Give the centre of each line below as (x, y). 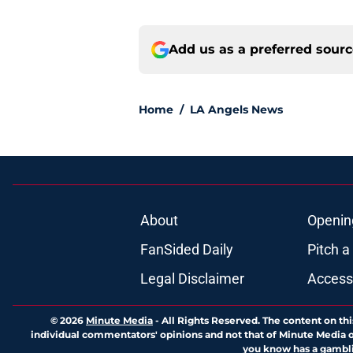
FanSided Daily (186, 250)
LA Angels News (236, 110)
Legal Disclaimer (192, 279)
